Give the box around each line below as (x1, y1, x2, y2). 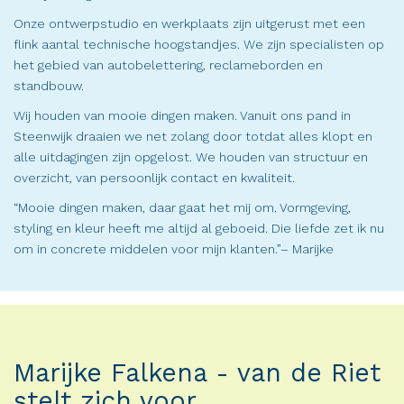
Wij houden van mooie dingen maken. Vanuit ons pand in (14, 108, 351, 124)
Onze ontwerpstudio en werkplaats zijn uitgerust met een (14, 16, 365, 32)
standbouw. (14, 78, 84, 94)
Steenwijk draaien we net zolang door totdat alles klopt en (14, 129, 372, 144)
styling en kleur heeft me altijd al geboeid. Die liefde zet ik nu (14, 221, 384, 236)
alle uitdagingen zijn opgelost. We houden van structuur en (14, 150, 368, 165)
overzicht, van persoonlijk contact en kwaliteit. (14, 170, 295, 186)
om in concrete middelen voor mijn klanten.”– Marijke (14, 242, 334, 257)
